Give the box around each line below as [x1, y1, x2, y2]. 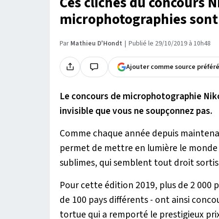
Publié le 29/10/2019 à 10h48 [129, 38, 211, 48]
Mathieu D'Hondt [70, 38, 122, 48]
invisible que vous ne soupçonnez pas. [60, 104, 212, 118]
